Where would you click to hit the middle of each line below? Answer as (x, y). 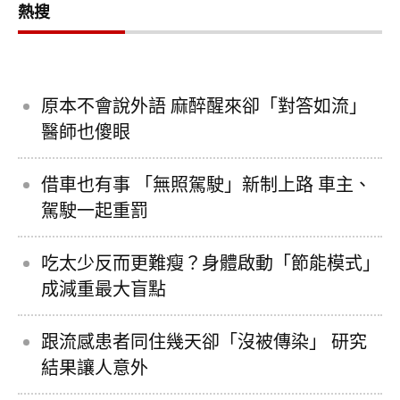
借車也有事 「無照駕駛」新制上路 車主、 (206, 184)
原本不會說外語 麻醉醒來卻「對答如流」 (204, 105)
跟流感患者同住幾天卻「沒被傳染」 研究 (204, 341)
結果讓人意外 (95, 367)
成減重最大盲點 (104, 288)
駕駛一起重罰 (95, 210)
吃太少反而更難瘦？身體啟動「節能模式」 (211, 262)
